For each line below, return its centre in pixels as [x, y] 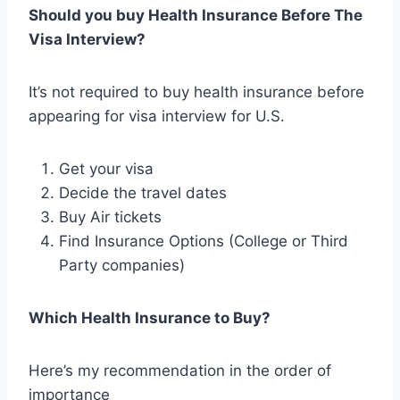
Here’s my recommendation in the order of [180, 370]
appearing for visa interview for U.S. [157, 116]
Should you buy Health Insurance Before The [196, 15]
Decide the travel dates [143, 192]
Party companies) [122, 265]
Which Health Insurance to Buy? [150, 317]
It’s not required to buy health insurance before [196, 92]
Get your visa [106, 168]
